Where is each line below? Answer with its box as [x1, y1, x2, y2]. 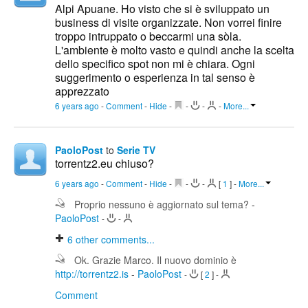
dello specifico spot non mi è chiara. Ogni [55, 56, 255, 72]
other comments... [73, 232, 155, 247]
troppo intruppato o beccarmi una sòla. [55, 28, 241, 45]
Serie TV [117, 143, 155, 157]
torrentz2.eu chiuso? [55, 155, 154, 172]
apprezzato [55, 83, 109, 100]
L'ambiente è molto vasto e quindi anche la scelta [55, 42, 294, 58]
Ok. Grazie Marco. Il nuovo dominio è [74, 253, 236, 267]
